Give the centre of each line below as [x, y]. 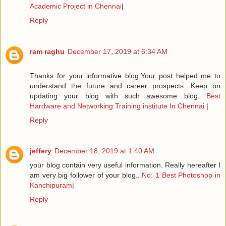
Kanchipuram [51, 185]
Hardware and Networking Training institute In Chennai [118, 106]
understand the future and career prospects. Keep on [125, 86]
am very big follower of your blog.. [85, 175]
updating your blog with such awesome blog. [118, 96]
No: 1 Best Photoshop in [180, 175]
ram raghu [47, 51]
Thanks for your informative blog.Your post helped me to [125, 75]
